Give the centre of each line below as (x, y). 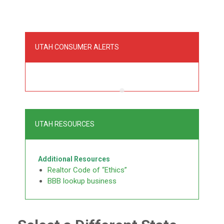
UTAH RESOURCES (65, 124)
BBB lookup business (82, 181)
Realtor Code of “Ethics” (87, 170)
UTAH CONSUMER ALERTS (77, 47)
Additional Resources (74, 159)
